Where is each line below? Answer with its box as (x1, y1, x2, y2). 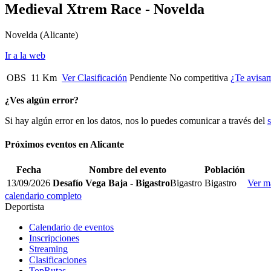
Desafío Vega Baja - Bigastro (53, 178, 170, 189)
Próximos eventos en (5, 139, 88, 149)
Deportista (5, 201, 44, 212)
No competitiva (169, 72, 228, 83)
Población (204, 165, 245, 175)
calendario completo (5, 191, 82, 201)
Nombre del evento (88, 165, 166, 175)
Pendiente (129, 72, 167, 83)
